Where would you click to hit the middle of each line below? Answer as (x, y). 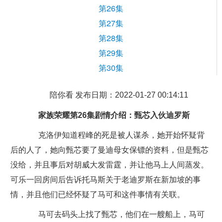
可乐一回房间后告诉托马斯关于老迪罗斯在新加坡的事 (105, 180)
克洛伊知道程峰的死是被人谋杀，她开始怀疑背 (115, 135)
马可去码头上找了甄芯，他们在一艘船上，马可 (115, 214)
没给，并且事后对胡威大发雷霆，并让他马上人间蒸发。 (109, 165)
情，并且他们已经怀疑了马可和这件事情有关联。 (97, 194)
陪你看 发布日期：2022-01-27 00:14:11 (119, 95)
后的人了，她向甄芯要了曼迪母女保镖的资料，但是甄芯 (109, 150)
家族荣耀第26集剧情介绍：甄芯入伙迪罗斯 (108, 115)
